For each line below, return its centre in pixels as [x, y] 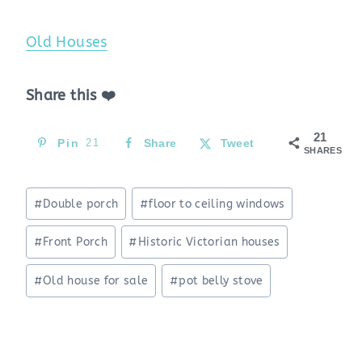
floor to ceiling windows [217, 204]
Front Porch [75, 242]
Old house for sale [96, 280]
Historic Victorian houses [209, 242]
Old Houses [67, 42]
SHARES [323, 150]
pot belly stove [221, 280]
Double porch [81, 204]
